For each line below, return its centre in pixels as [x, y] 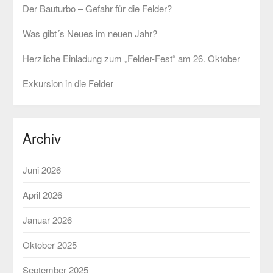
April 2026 [43, 194]
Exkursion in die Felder [68, 83]
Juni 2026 [42, 169]
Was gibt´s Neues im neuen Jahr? [90, 33]
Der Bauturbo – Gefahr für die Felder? [97, 8]
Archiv [42, 137]
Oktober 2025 [50, 244]
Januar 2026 [48, 219]
